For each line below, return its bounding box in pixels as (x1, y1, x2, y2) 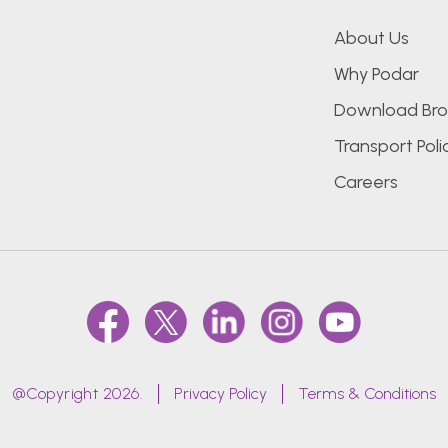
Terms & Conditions (298, 384, 437, 403)
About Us (333, 27, 409, 49)
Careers (333, 171, 398, 193)
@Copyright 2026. (11, 384, 144, 403)
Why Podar (333, 63, 419, 85)
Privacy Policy (174, 384, 268, 403)
